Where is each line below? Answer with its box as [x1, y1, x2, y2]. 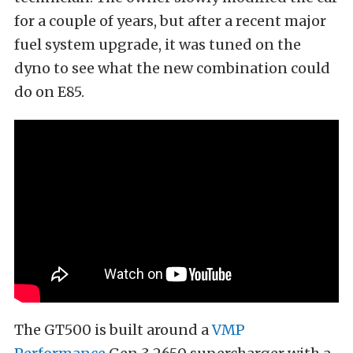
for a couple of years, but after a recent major [14, 12, 326, 31]
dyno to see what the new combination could [14, 59, 330, 78]
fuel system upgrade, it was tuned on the [14, 35, 301, 54]
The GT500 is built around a [14, 321, 212, 340]
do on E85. [14, 83, 84, 102]
